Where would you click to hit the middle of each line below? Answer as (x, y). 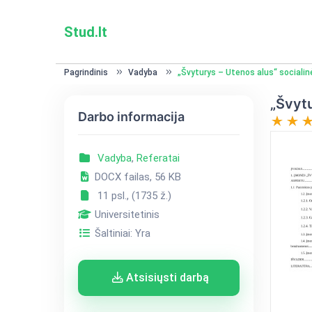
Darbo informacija (131, 117)
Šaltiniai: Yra (121, 233)
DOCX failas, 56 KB (136, 177)
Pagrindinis (86, 72)
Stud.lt (85, 32)
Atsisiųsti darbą (166, 278)
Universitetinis (125, 214)
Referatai (158, 158)
